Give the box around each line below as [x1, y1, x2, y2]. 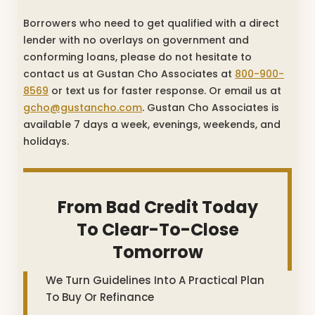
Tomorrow [112, 240, 203, 264]
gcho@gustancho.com [23, 100, 142, 115]
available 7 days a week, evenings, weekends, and [23, 117, 281, 131]
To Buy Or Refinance [46, 289, 154, 304]
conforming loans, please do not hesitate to [23, 49, 252, 64]
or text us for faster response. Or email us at [49, 83, 281, 98]
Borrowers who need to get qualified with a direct [23, 15, 279, 30]
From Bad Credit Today [57, 195, 258, 219]
